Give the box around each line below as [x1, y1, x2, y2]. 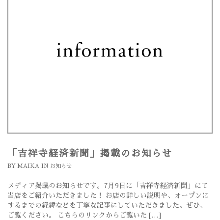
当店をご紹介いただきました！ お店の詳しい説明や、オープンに [7, 192, 209, 199]
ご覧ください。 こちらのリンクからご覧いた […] [7, 212, 161, 219]
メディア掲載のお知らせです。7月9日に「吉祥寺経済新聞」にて [7, 182, 208, 190]
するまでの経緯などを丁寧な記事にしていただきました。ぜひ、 [7, 202, 207, 209]
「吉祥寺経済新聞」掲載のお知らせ [7, 149, 172, 159]
